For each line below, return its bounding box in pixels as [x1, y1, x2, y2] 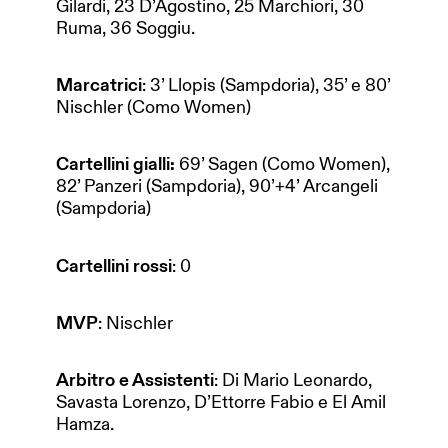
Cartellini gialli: [56, 153, 179, 176]
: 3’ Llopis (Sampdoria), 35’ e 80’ [142, 74, 390, 97]
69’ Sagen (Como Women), [179, 153, 390, 176]
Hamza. [56, 412, 114, 435]
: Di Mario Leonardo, [214, 368, 372, 391]
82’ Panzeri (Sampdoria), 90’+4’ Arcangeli [56, 175, 378, 198]
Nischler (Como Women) [56, 96, 251, 119]
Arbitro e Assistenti [56, 368, 214, 391]
